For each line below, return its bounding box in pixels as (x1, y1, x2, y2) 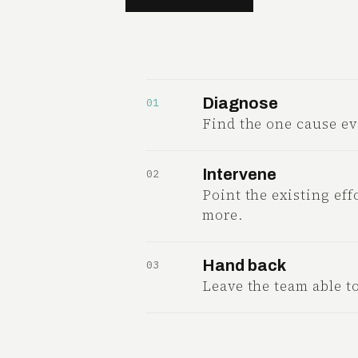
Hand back (201, 257, 286, 274)
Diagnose (201, 94, 278, 112)
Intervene (201, 165, 276, 183)
